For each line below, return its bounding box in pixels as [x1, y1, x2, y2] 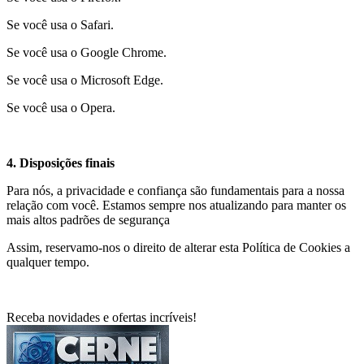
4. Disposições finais [6, 156, 115, 170]
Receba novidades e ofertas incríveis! [6, 310, 197, 324]
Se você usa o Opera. [6, 101, 115, 115]
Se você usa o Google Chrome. [6, 45, 167, 59]
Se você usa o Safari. [6, 18, 114, 32]
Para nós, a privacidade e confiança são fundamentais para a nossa [6, 184, 344, 197]
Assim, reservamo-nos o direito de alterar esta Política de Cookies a [6, 240, 350, 254]
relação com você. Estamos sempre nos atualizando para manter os [6, 198, 346, 212]
